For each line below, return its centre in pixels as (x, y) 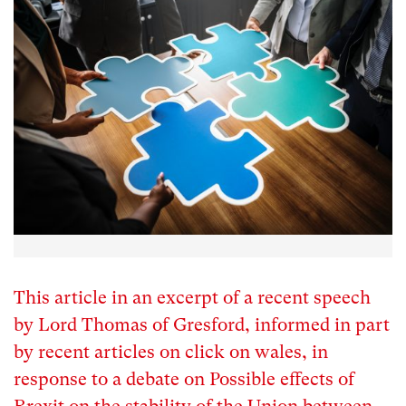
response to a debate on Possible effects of (184, 379)
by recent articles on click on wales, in (171, 352)
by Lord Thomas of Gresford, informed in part (202, 324)
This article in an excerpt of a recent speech (192, 297)
